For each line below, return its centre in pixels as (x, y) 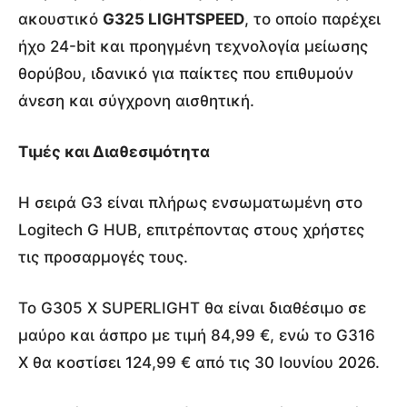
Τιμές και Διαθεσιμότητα (114, 151)
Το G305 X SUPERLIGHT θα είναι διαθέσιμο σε (192, 308)
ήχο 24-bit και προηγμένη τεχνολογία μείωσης (193, 46)
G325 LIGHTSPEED (174, 19)
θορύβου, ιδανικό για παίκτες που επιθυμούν (186, 73)
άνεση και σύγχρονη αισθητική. (136, 100)
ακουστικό (60, 19)
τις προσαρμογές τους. (103, 257)
